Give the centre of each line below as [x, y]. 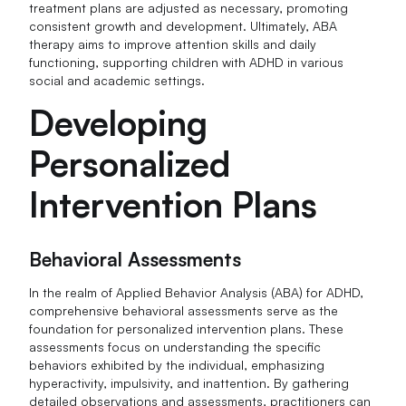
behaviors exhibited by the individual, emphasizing [177, 365]
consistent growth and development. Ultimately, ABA [184, 25]
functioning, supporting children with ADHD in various [187, 62]
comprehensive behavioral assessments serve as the [184, 311]
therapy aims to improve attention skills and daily [173, 43]
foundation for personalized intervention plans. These [187, 329]
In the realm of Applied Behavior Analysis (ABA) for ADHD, [197, 293]
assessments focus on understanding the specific [175, 347]
